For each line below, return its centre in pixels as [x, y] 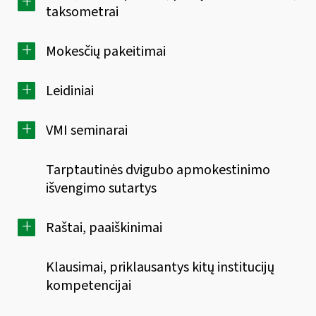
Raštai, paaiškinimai [104, 227]
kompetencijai [89, 285]
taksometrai [82, 12]
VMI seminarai [87, 130]
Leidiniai [70, 91]
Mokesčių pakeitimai [106, 51]
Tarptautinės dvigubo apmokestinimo [158, 170]
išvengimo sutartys [101, 188]
